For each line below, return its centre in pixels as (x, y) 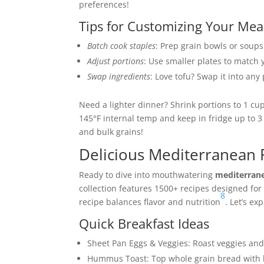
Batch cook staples (122, 46)
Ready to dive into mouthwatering (147, 175)
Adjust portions (116, 61)
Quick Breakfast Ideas (144, 223)
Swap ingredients (119, 76)
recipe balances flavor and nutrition (150, 202)
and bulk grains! (111, 132)
